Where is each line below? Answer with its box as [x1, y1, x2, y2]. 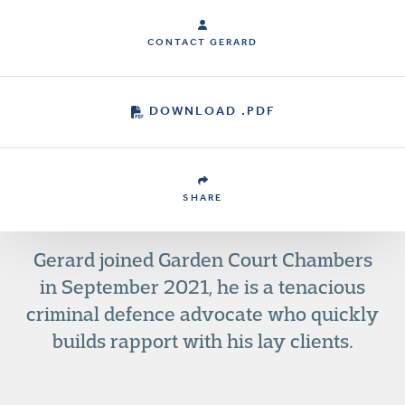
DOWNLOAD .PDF [148, 103, 275, 118]
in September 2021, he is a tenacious [40, 275, 365, 298]
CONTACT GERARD [147, 36, 258, 48]
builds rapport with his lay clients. [52, 329, 353, 353]
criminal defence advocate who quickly [26, 302, 379, 325]
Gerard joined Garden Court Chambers [33, 248, 372, 271]
